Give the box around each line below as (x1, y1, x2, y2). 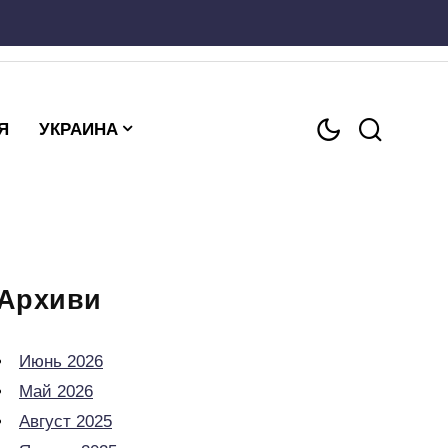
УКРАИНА (38, 120, 118, 139)
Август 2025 (19, 412, 112, 431)
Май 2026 (19, 382, 93, 401)
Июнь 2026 (19, 352, 103, 371)
